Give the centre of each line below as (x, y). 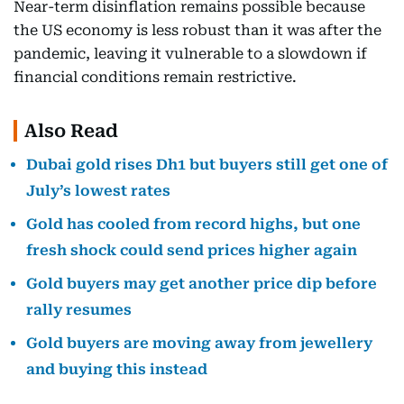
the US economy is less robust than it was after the (197, 31)
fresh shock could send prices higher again (192, 251)
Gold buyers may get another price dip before (202, 284)
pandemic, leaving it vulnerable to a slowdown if (190, 54)
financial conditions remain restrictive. (155, 78)
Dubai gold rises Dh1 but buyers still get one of (207, 165)
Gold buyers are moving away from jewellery (199, 344)
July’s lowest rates (98, 191)
